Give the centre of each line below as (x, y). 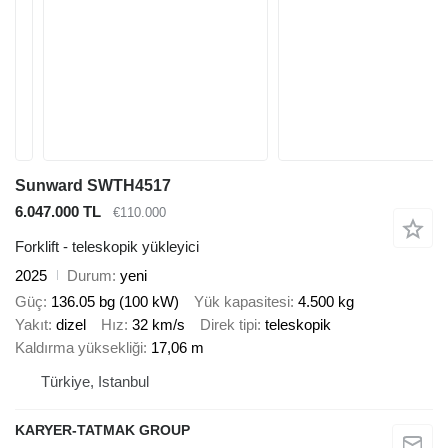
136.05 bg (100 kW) (115, 302)
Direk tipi (228, 325)
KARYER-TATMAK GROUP (102, 430)
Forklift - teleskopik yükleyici (107, 246)
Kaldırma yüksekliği (79, 348)
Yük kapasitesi (242, 302)
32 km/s (158, 325)
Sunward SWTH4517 (93, 186)
